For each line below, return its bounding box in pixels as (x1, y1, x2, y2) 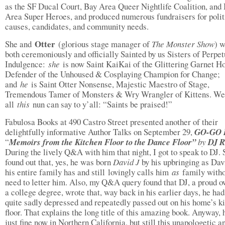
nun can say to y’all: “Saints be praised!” (33, 98, 172, 110)
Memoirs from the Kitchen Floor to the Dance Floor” (9, 136, 198, 148)
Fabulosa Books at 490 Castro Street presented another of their (5, 116, 218, 128)
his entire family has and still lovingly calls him (5, 166, 172, 178)
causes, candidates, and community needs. (5, 21, 152, 32)
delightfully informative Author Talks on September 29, (5, 126, 194, 138)
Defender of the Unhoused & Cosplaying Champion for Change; (5, 68, 220, 80)
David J (113, 156, 140, 168)
